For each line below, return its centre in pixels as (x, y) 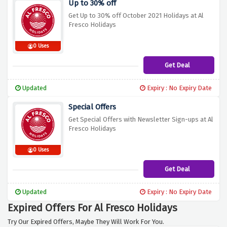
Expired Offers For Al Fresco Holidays (92, 208)
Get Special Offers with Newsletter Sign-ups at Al (141, 120)
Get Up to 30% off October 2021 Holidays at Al (136, 16)
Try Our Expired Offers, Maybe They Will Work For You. (86, 222)
